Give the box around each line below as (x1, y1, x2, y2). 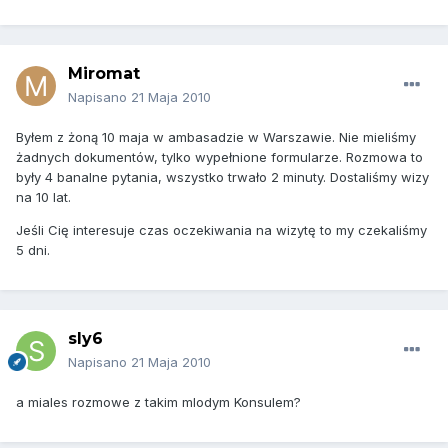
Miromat (68, 64, 140, 84)
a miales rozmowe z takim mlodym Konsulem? (16, 394, 301, 411)
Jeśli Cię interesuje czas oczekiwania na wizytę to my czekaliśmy (16, 222, 427, 239)
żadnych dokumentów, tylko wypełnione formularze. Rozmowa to (16, 149, 423, 166)
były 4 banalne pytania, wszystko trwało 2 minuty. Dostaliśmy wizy (16, 169, 429, 186)
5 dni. (16, 242, 50, 259)
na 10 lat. (16, 189, 71, 206)
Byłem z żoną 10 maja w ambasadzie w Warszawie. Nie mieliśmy (16, 129, 416, 146)
